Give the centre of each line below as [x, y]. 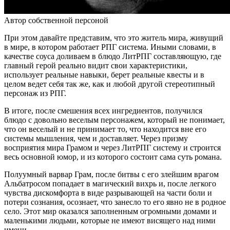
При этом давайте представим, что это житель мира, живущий [114, 37]
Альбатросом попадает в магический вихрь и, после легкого [110, 183]
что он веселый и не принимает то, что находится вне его [105, 129]
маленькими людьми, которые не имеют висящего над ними [110, 220]
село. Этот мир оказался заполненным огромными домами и [110, 211]
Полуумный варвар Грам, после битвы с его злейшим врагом [111, 174]
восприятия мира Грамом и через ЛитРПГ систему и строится [112, 147]
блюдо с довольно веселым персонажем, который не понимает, [114, 120]
